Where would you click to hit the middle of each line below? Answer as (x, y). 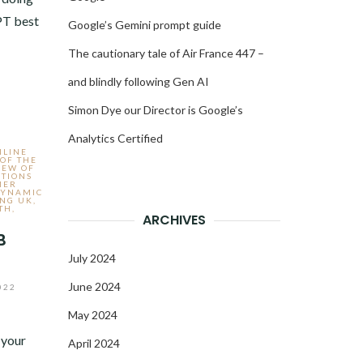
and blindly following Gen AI (138, 81)
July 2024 (92, 258)
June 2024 (94, 286)
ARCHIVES (174, 220)
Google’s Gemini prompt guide (144, 25)
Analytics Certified (115, 138)
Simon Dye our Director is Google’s (155, 110)
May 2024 (92, 315)
